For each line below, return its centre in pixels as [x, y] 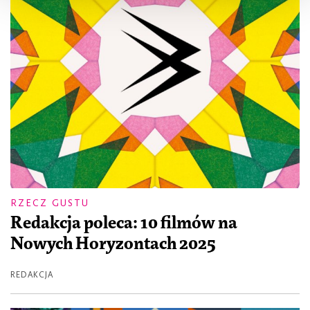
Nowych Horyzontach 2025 [113, 245]
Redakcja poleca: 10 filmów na [124, 224]
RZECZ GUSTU [50, 203]
